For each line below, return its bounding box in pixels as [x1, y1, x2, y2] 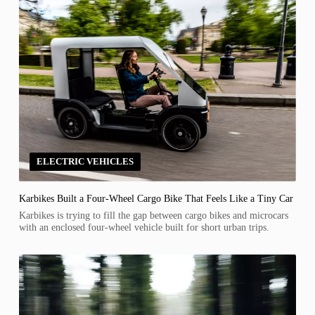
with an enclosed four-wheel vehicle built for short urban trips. [18, 221, 269, 233]
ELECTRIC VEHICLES [36, 155, 134, 167]
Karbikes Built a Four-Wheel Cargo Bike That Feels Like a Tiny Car [18, 192, 293, 204]
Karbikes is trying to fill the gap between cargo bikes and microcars [18, 209, 288, 221]
